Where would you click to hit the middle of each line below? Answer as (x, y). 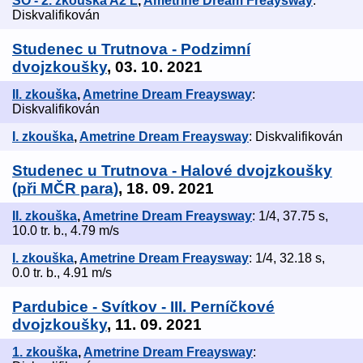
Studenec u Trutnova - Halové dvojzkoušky (172, 171)
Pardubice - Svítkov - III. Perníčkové (143, 307)
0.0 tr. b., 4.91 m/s (62, 273)
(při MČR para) (65, 189)
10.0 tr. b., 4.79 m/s (66, 231)
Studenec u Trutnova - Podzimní (131, 49)
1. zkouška (45, 352)
